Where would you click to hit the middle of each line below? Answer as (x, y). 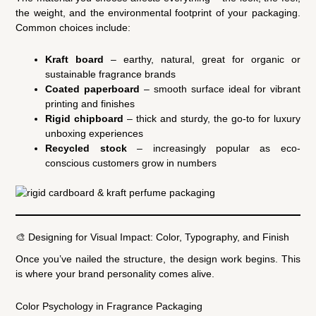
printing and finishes (90, 104)
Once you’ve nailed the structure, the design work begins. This (158, 259)
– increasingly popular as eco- (213, 148)
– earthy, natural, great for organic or (202, 60)
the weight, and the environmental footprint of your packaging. (158, 12)
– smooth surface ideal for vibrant (220, 89)
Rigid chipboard (85, 119)
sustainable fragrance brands (111, 74)
